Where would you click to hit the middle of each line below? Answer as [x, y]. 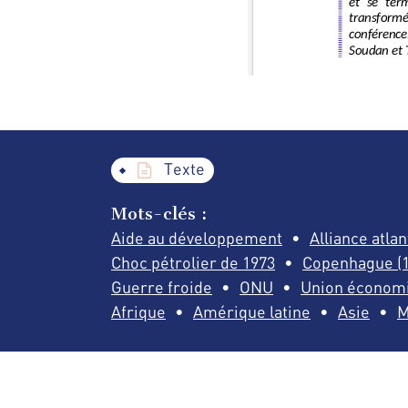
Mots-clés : [159, 213]
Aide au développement [197, 237]
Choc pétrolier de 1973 [193, 262]
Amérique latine [252, 311]
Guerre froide [162, 286]
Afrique [138, 311]
